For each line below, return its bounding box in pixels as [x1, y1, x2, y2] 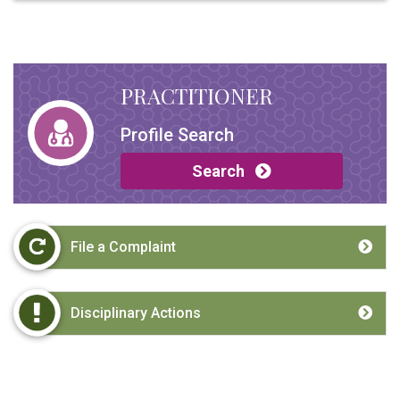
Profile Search [121, 123, 234, 146]
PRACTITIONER [121, 80, 273, 110]
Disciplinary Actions [71, 304, 201, 321]
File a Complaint [71, 237, 176, 255]
